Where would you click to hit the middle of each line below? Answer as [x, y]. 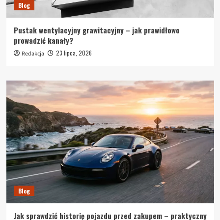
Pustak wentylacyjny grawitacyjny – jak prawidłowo [96, 30]
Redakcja [33, 54]
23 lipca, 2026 [74, 53]
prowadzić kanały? [43, 40]
